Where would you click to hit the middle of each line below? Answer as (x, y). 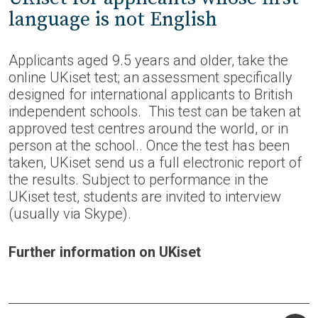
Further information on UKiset (105, 252)
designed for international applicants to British (150, 94)
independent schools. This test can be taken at (155, 111)
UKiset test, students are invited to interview (145, 197)
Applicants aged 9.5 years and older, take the (148, 60)
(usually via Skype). (70, 214)
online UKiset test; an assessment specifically (150, 77)
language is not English (113, 20)
